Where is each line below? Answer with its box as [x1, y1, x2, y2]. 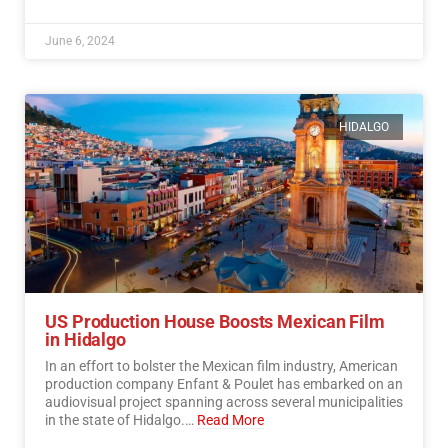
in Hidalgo [45, 328, 127, 350]
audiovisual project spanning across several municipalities [45, 393, 403, 410]
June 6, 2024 [45, 33, 115, 48]
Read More [197, 411, 264, 428]
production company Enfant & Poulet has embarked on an [45, 375, 403, 392]
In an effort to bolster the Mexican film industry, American [45, 357, 398, 374]
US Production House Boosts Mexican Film [45, 310, 386, 332]
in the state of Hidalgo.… [45, 411, 197, 428]
